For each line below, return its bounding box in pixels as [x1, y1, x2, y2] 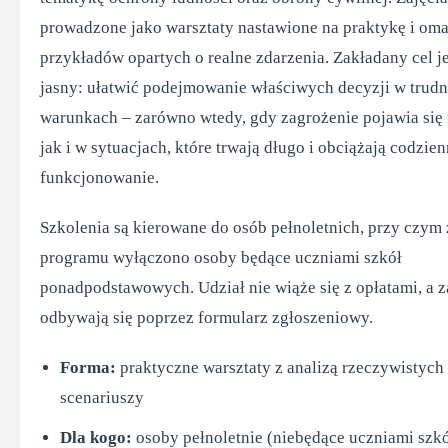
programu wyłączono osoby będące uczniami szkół [40, 248, 402, 267]
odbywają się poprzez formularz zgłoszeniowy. [40, 308, 373, 327]
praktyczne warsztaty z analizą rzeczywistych [116, 358, 444, 377]
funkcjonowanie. [40, 168, 159, 187]
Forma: [60, 358, 116, 377]
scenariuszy [60, 388, 144, 407]
